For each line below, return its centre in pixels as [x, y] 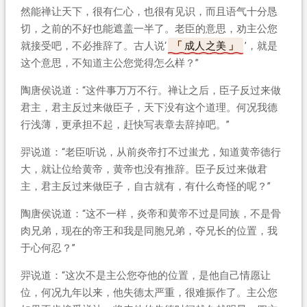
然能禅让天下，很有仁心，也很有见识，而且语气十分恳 [149, 11]
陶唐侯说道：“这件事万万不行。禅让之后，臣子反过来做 [150, 90]
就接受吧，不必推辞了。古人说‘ [93, 46]
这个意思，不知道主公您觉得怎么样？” [109, 63]
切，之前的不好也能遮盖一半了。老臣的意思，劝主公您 [149, 28]
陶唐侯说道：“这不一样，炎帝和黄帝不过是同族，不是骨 [150, 213]
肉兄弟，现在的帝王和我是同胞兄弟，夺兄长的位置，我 [149, 231]
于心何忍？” [48, 248]
